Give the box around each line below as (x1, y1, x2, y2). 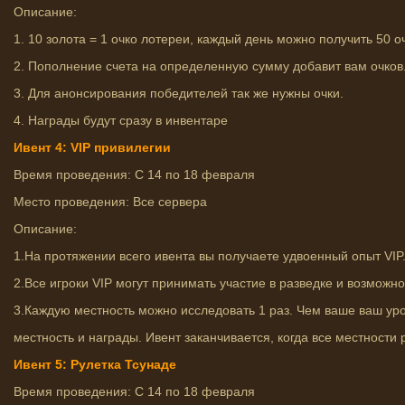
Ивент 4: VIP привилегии (14, 140, 171, 155)
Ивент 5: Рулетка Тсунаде (14, 357, 176, 372)
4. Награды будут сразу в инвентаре (14, 113, 228, 127)
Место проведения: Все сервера (14, 194, 207, 209)
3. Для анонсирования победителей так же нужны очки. (14, 86, 344, 100)
